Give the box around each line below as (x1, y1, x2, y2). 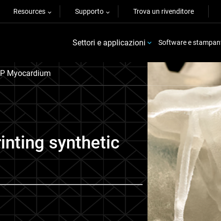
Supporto (75, 7, 104, 15)
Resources (13, 7, 45, 15)
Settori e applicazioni (73, 37, 146, 47)
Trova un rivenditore (133, 7, 194, 15)
